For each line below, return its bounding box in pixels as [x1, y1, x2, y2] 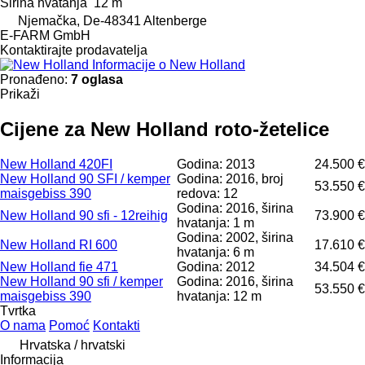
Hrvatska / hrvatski [20, 337, 125, 352]
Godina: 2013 [177, 156, 255, 171]
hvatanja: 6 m [177, 244, 254, 259]
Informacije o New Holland [92, 57, 245, 72]
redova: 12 [177, 186, 238, 200]
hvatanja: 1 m [177, 215, 254, 230]
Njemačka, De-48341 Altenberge [18, 13, 207, 28]
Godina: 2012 [177, 259, 255, 274]
